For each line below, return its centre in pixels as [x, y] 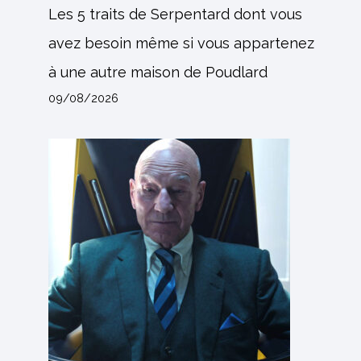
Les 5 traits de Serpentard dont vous [176, 14]
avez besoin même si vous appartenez [182, 43]
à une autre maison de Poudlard [158, 72]
